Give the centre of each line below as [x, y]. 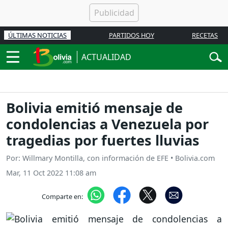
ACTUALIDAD [106, 57]
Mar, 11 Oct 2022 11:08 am [51, 173]
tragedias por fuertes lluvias [103, 140]
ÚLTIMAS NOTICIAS [37, 35]
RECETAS [205, 35]
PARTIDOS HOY [131, 35]
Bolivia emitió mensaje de [94, 108]
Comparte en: [62, 196]
